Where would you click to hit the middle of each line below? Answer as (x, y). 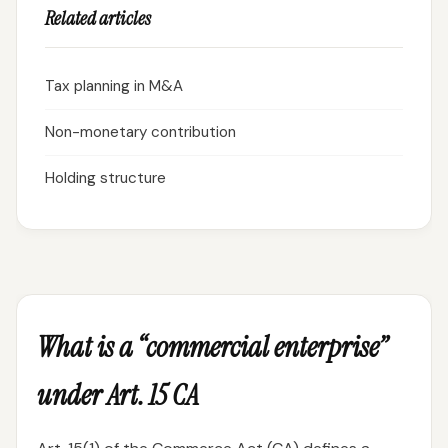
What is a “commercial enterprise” (212, 347)
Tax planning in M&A (114, 86)
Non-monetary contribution (140, 132)
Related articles (98, 18)
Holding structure (105, 178)
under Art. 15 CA (118, 395)
